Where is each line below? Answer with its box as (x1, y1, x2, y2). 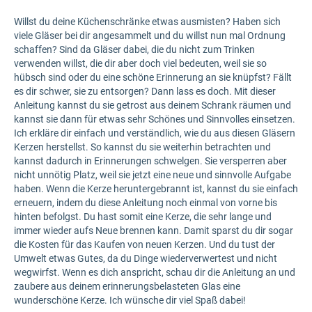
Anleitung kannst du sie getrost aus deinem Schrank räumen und (14, 100, 291, 111)
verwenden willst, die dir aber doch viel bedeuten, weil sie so (14, 58, 267, 69)
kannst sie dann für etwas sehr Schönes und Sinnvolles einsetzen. (14, 114, 295, 125)
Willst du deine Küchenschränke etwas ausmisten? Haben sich (14, 16, 281, 27)
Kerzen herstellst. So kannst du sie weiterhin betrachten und (14, 141, 271, 153)
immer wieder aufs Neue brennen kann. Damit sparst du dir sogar (14, 225, 293, 236)
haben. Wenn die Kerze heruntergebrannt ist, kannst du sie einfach (14, 183, 298, 194)
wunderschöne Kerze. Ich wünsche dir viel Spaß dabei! (14, 295, 246, 306)
